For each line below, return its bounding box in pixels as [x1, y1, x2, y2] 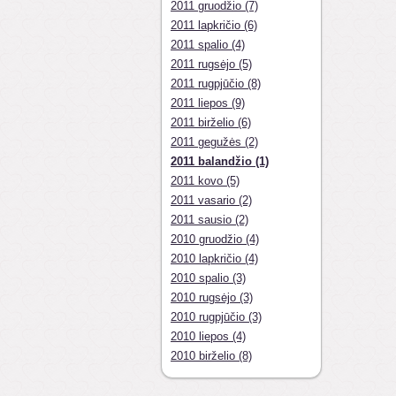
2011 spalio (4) [171, 38, 245, 51]
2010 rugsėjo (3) [171, 291, 253, 304]
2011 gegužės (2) [171, 135, 258, 148]
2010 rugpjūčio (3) [171, 310, 262, 324]
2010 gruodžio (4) [171, 232, 259, 246]
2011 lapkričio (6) [171, 19, 257, 32]
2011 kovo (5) [171, 174, 240, 187]
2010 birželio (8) [171, 349, 252, 362]
